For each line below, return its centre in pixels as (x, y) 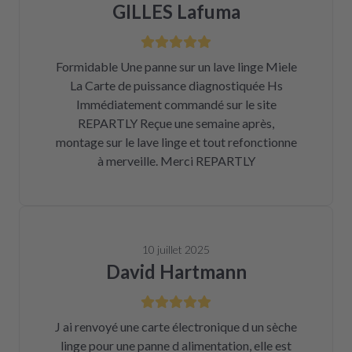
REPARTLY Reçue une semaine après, (176, 123)
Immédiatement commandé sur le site (176, 104)
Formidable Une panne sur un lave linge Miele (176, 66)
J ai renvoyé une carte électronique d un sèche (176, 326)
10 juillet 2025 (176, 249)
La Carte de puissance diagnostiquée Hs (176, 85)
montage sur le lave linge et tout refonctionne (176, 142)
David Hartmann (176, 271)
